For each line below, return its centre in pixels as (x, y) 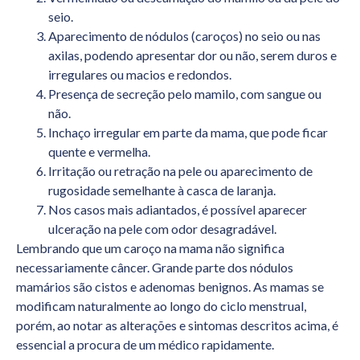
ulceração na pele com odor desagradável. (162, 228)
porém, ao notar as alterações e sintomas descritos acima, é (177, 325)
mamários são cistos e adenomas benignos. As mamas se (170, 286)
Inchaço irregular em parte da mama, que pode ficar (188, 132)
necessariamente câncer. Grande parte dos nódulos (155, 267)
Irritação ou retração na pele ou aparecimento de (180, 170)
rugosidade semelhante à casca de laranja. (162, 190)
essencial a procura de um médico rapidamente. (145, 344)
